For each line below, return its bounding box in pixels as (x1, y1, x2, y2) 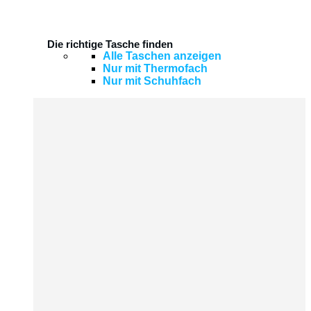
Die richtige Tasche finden (47, 37, 173, 50)
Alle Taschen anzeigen (103, 49, 221, 62)
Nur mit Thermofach (103, 62, 208, 74)
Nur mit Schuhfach (103, 74, 201, 87)
